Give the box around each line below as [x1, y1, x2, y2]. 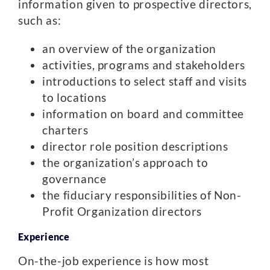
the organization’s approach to [42, 155, 209, 169]
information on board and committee [42, 107, 245, 121]
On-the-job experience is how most [18, 254, 209, 268]
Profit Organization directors [42, 204, 202, 218]
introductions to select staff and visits [42, 74, 247, 88]
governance [42, 172, 107, 186]
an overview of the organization [42, 42, 217, 55]
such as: [18, 13, 61, 27]
